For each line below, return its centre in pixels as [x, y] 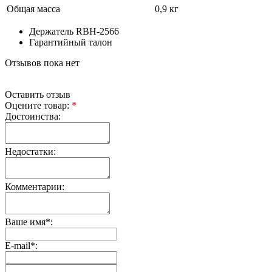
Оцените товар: [37, 105]
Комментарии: [35, 186]
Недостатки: [30, 151]
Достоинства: [33, 116]
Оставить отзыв [38, 94]
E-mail [18, 245]
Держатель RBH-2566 [74, 31]
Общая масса [33, 8]
